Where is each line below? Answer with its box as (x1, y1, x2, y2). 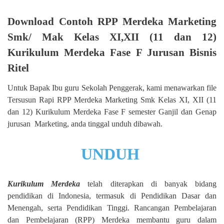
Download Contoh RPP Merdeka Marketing (7, 15, 216, 27)
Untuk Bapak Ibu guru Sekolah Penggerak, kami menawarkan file (7, 83, 216, 92)
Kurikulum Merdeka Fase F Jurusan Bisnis (7, 46, 216, 58)
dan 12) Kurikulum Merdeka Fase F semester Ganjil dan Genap (7, 107, 216, 116)
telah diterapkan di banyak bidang (80, 179, 217, 188)
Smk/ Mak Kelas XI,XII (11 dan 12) (7, 31, 216, 43)
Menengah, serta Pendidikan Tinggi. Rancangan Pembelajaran (7, 203, 216, 212)
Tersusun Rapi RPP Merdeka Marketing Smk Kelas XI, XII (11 (7, 95, 216, 104)
